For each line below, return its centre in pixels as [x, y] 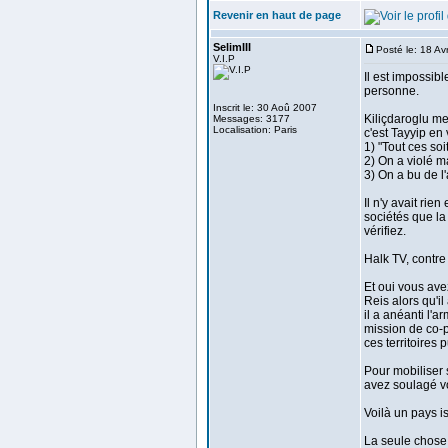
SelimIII [232, 47]
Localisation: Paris [255, 129]
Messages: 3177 [251, 118]
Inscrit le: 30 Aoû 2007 [265, 107]
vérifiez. [385, 231]
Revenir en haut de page [277, 15]
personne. [391, 91]
